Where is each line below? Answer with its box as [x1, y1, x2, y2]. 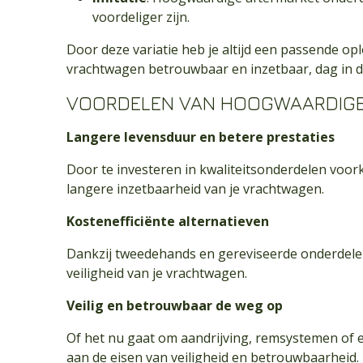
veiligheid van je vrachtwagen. [66, 264, 250, 282]
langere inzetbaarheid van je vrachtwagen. [66, 180, 324, 198]
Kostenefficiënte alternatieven [66, 212, 269, 230]
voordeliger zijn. [92, 8, 190, 26]
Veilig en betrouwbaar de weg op [66, 297, 283, 314]
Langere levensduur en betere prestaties [66, 128, 335, 146]
